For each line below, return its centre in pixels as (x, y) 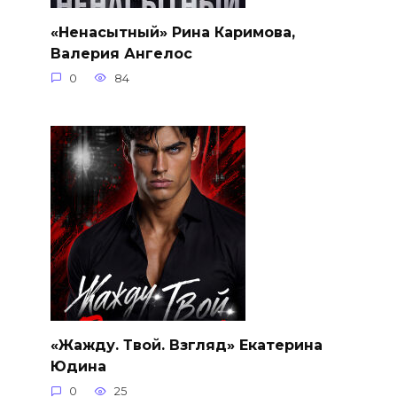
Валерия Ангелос (121, 53)
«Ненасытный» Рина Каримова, (172, 32)
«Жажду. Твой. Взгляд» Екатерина (186, 345)
